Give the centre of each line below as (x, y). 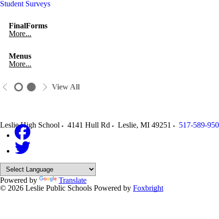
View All (66, 87)
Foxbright (148, 188)
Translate (73, 180)
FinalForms (28, 26)
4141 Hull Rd (89, 125)
